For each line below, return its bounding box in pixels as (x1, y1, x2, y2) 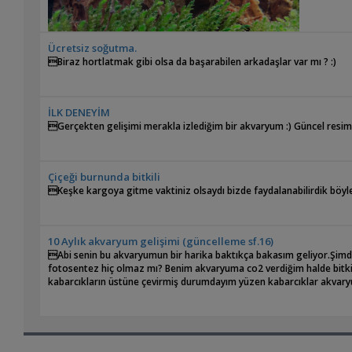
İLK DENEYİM (48, 105, 111, 120)
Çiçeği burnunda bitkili (48, 170, 161, 185)
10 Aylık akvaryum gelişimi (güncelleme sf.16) (48, 234, 274, 249)
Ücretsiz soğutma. (48, 41, 137, 56)
